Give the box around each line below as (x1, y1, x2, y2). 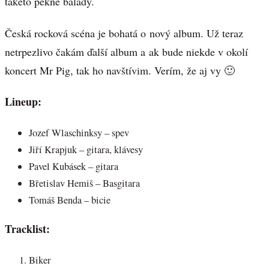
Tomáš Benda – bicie (29, 193, 110, 207)
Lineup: (5, 94, 41, 110)
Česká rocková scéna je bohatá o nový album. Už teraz (5, 25, 243, 40)
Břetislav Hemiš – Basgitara (29, 176, 140, 190)
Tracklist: (5, 221, 50, 237)
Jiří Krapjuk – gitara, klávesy (29, 142, 143, 156)
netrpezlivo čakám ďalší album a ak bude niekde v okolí (5, 44, 248, 59)
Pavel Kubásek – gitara (29, 159, 118, 173)
